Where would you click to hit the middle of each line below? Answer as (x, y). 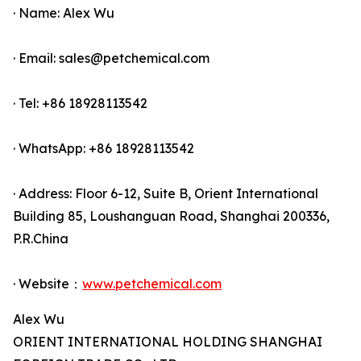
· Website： (48, 284)
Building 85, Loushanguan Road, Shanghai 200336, (171, 216)
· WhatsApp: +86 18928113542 (104, 149)
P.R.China (41, 239)
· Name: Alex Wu (64, 13)
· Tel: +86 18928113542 (80, 104)
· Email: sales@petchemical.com (111, 58)
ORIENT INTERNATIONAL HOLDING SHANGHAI (168, 342)
